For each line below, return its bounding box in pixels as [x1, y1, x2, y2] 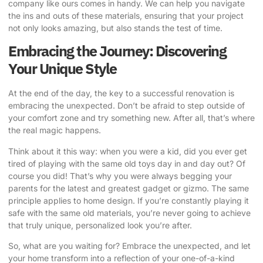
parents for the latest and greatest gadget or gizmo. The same [8, 183, 249, 193]
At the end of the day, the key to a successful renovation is [8, 88, 234, 99]
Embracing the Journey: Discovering [8, 41, 226, 61]
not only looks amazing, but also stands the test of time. [8, 22, 222, 33]
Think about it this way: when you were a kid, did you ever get [8, 146, 247, 156]
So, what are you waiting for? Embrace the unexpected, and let [8, 241, 251, 251]
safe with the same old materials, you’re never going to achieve [8, 207, 251, 218]
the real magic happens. [8, 125, 101, 136]
